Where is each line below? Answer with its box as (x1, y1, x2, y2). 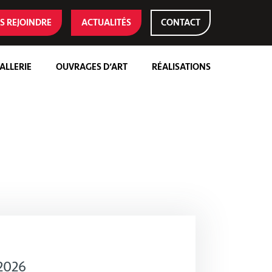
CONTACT (161, 17, 201, 29)
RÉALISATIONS (152, 61, 211, 73)
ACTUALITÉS (81, 17, 132, 29)
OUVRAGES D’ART (56, 61, 128, 73)
